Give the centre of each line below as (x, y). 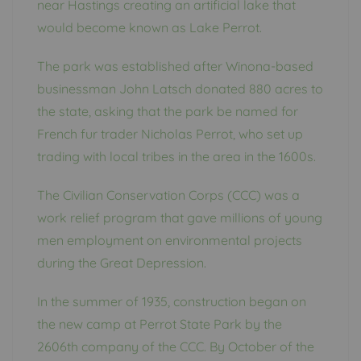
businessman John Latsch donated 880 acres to (180, 88)
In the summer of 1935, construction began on (172, 301)
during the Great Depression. (122, 262)
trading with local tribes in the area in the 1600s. (176, 156)
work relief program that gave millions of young (180, 217)
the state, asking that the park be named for (168, 111)
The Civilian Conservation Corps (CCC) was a (168, 195)
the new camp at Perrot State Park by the (160, 324)
